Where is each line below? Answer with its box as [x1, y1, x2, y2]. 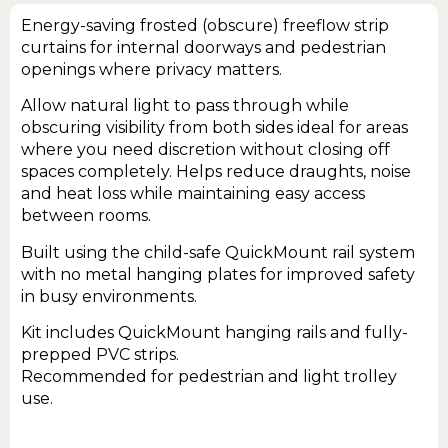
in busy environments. [21, 286, 197, 306]
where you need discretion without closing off [21, 140, 390, 160]
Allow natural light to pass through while [21, 96, 349, 116]
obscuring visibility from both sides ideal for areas [21, 118, 408, 138]
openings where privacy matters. [21, 59, 282, 79]
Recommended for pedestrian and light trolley [21, 367, 397, 387]
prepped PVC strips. [21, 345, 179, 365]
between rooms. [21, 206, 151, 226]
